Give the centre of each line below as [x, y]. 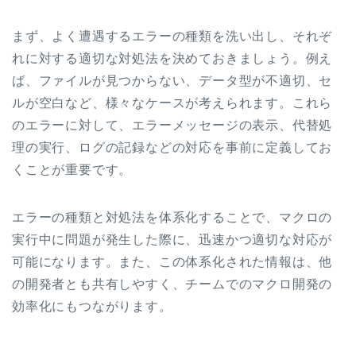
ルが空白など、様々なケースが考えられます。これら [172, 103]
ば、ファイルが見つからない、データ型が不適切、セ [172, 81]
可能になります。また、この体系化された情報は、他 [172, 262]
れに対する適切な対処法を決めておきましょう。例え [172, 59]
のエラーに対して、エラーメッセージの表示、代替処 [172, 126]
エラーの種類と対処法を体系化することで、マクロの [172, 218]
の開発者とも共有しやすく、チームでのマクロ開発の [172, 284]
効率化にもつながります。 [92, 307]
